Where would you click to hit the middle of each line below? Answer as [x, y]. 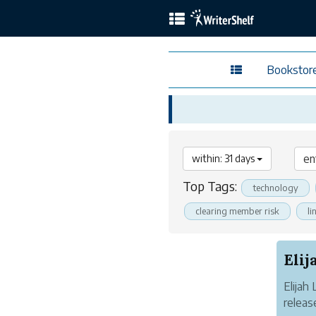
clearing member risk [237, 211]
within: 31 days [224, 158]
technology [275, 188]
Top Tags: [211, 186]
